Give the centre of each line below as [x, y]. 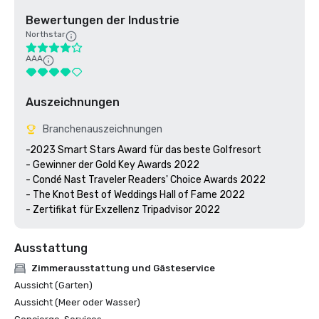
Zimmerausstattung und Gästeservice [123, 268]
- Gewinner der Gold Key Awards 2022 [113, 165]
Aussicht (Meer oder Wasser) [77, 302]
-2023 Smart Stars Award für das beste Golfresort [143, 150]
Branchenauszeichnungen [103, 129]
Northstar [46, 34]
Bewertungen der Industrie [103, 20]
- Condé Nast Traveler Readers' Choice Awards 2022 [146, 180]
